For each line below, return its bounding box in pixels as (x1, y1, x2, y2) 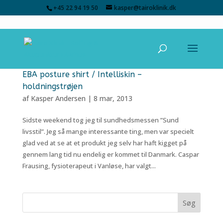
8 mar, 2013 (93, 94, 132, 103)
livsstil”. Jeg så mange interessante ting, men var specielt (22, 127, 194, 136)
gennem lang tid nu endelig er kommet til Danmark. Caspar (22, 150, 199, 159)
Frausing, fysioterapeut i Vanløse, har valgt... (22, 161, 156, 170)
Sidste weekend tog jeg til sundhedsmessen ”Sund (22, 115, 179, 124)
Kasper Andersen (30, 94, 86, 103)
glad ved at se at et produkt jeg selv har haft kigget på (22, 138, 187, 147)
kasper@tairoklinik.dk (114, 3, 177, 12)
